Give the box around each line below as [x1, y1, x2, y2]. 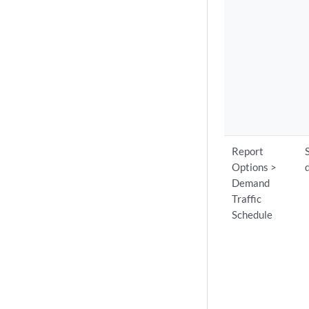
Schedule [232, 208, 273, 221]
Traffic [232, 192, 262, 205]
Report [232, 145, 264, 157]
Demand [232, 177, 270, 189]
